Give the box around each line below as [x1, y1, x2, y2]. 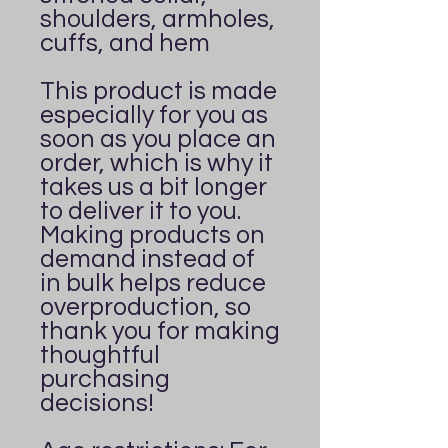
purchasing [40, 365, 170, 392]
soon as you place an [40, 125, 276, 152]
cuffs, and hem [40, 29, 210, 56]
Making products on [40, 221, 265, 248]
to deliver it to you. [40, 197, 241, 224]
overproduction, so [40, 293, 251, 320]
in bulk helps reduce [40, 269, 266, 296]
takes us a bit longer [40, 173, 267, 200]
